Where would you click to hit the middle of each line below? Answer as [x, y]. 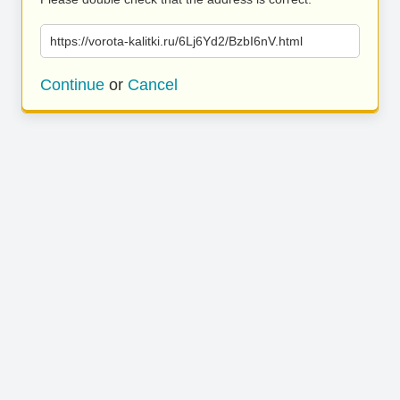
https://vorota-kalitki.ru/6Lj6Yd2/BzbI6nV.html [176, 41]
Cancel [153, 85]
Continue [72, 85]
